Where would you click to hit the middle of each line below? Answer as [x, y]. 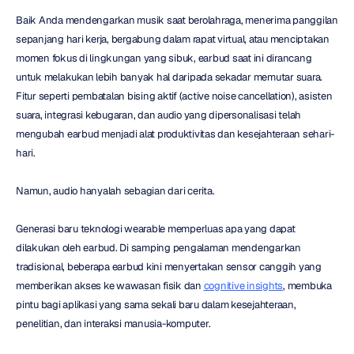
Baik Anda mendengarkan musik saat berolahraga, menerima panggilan [177, 20]
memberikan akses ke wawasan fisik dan [110, 286]
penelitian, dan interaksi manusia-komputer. [113, 324]
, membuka [307, 286]
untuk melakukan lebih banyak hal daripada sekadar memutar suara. [169, 77]
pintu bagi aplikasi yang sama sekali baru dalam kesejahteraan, [156, 305]
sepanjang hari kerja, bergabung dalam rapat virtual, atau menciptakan [173, 39]
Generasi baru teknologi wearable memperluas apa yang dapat [156, 229]
